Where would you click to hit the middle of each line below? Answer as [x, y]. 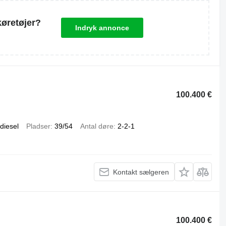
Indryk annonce [102, 28]
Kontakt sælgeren [141, 172]
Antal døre [97, 126]
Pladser [38, 126]
